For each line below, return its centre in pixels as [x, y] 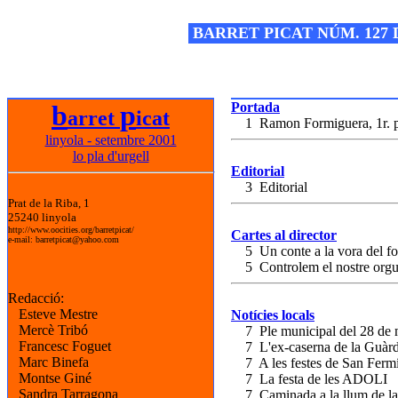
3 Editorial [269, 187]
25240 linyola [42, 217]
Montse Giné [50, 378]
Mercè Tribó [48, 330]
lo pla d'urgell [111, 156]
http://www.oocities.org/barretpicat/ [71, 230]
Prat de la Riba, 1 [49, 203]
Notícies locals [273, 315]
